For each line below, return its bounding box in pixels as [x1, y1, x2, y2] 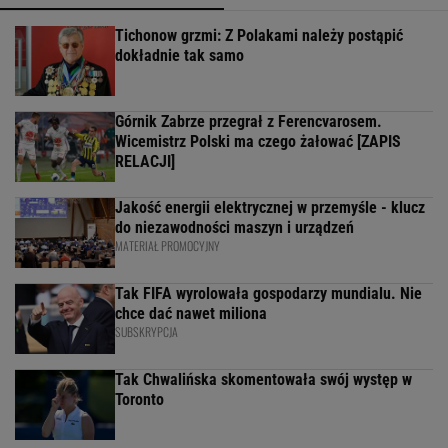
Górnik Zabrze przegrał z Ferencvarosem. [115, 112, 382, 132]
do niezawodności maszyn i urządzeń [115, 218, 354, 238]
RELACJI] [115, 152, 175, 172]
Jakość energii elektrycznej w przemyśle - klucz [115, 198, 425, 218]
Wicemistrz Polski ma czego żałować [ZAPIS [115, 132, 401, 152]
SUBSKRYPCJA [115, 323, 178, 341]
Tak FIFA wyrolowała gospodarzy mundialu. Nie [115, 284, 422, 304]
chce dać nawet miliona [115, 304, 267, 324]
